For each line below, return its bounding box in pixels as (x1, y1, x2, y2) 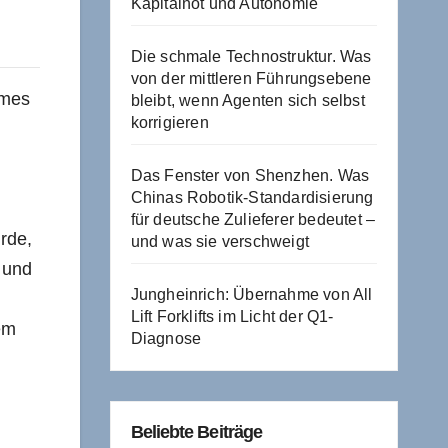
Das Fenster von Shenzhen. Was (130, 166, 370, 184)
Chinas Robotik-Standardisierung (130, 188, 374, 206)
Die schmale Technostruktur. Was (130, 47, 372, 65)
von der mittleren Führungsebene (130, 69, 372, 87)
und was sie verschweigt (130, 232, 310, 250)
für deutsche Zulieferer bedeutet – (130, 210, 376, 228)
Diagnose (130, 329, 202, 347)
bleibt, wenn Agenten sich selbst (130, 91, 365, 109)
